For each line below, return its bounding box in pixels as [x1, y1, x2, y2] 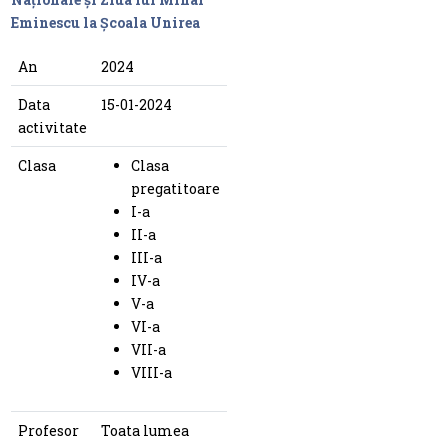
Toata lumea [100, 421, 189, 441]
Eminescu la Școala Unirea [10, 13, 200, 33]
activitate [17, 118, 87, 138]
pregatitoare [130, 179, 220, 199]
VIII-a [130, 363, 172, 383]
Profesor [17, 421, 79, 441]
